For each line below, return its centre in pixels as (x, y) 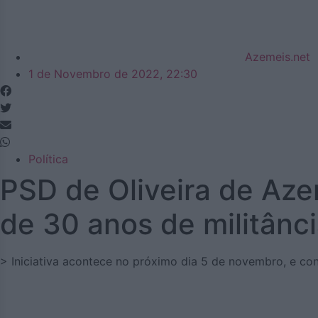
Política (48, 159)
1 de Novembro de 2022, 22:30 (113, 74)
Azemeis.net (278, 57)
